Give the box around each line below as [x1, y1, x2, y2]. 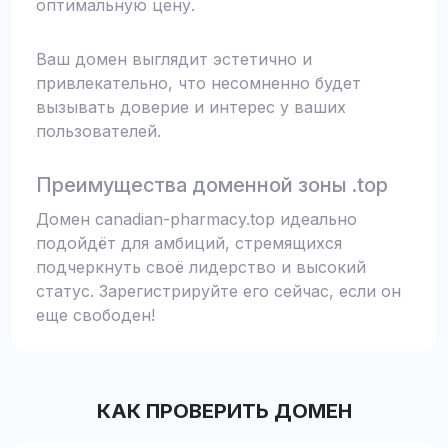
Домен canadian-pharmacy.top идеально [36, 209, 357, 229]
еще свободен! [36, 305, 155, 325]
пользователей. [36, 121, 161, 141]
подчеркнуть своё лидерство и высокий [36, 257, 366, 277]
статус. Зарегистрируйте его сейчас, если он [36, 281, 401, 301]
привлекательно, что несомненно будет [36, 73, 361, 93]
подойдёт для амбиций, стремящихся [36, 233, 342, 253]
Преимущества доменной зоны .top [36, 173, 388, 197]
